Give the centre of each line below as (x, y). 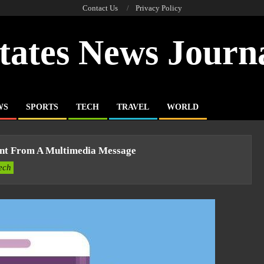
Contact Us (100, 8)
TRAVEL (133, 107)
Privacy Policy (159, 8)
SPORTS (42, 107)
